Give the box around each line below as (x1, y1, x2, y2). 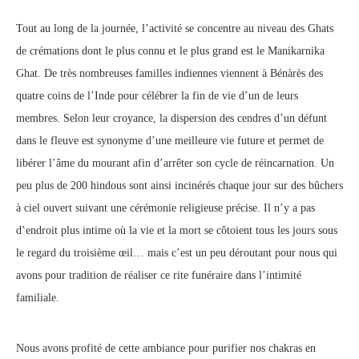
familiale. (16, 292, 59, 305)
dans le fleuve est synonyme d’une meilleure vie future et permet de (16, 135, 324, 147)
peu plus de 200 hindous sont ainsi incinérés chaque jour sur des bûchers (16, 179, 343, 192)
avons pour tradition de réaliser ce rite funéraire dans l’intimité (16, 269, 301, 282)
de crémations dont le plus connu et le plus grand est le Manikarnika (16, 45, 325, 58)
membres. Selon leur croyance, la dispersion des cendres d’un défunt (16, 112, 327, 125)
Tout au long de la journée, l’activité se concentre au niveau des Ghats (16, 22, 333, 35)
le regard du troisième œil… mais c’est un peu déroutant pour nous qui (16, 247, 337, 260)
